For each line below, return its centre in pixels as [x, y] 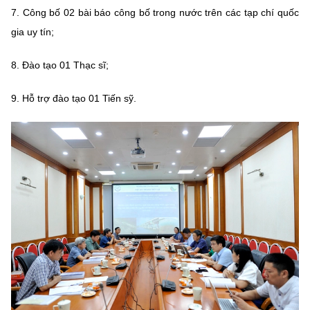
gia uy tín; [33, 31]
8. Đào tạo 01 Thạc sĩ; [60, 65]
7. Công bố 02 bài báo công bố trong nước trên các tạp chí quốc [155, 12]
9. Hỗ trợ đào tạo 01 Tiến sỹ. [74, 98]
